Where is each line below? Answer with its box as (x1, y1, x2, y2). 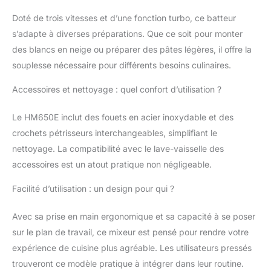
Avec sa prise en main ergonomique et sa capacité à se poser (12, 211, 255, 221)
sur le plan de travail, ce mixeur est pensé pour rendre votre (12, 226, 249, 237)
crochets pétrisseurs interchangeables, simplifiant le (12, 127, 217, 138)
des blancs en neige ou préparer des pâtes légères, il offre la (12, 44, 252, 54)
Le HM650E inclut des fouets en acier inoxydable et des (12, 111, 233, 122)
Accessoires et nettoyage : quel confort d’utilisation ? (12, 83, 221, 94)
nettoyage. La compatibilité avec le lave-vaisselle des (12, 143, 224, 154)
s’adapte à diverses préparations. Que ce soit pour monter (12, 28, 243, 39)
